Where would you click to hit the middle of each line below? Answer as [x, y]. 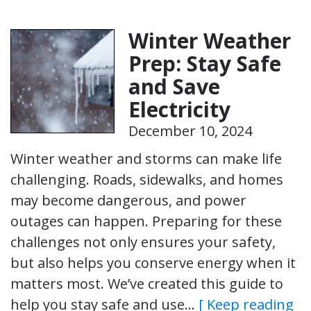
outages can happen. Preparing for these [146, 221]
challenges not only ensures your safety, [143, 242]
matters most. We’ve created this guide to [147, 283]
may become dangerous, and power [128, 200]
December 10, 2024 [190, 131]
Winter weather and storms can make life [146, 158]
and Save [174, 86]
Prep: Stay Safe [205, 63]
